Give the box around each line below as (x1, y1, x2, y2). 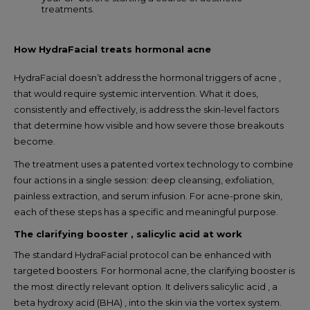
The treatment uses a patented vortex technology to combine (14, 158, 293, 170)
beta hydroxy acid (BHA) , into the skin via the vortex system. (14, 296, 282, 308)
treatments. (42, 3, 94, 15)
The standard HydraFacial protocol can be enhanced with (14, 248, 271, 260)
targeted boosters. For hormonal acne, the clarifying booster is (14, 264, 295, 276)
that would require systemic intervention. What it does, (14, 87, 258, 99)
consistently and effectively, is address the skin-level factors (14, 103, 279, 115)
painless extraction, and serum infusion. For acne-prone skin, (14, 190, 282, 201)
